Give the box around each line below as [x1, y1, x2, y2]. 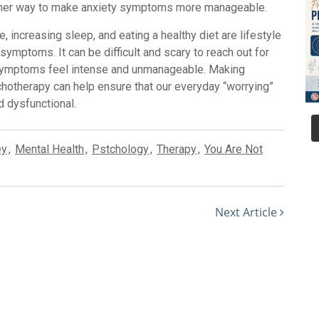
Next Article [215, 204, 280, 221]
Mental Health [15, 142, 84, 157]
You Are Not [204, 142, 263, 157]
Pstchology [92, 142, 149, 157]
